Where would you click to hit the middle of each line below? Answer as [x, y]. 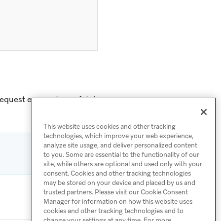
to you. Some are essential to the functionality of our [121, 155]
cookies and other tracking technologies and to [113, 211]
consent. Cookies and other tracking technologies [117, 174]
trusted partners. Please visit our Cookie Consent [116, 192]
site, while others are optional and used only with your [123, 164]
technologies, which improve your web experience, [118, 136]
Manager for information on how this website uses [118, 202]
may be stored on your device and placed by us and [119, 183]
